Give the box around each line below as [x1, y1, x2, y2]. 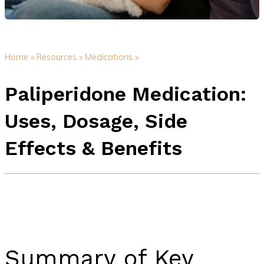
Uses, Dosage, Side [4, 108, 187, 133]
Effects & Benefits [4, 136, 182, 160]
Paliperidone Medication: [4, 81, 246, 105]
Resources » [36, 51, 82, 63]
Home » [4, 51, 34, 63]
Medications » [84, 51, 138, 63]
